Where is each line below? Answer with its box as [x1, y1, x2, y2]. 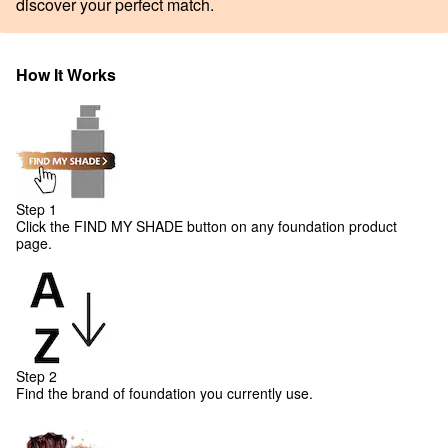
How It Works [16, 63, 116, 86]
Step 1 [16, 199, 57, 219]
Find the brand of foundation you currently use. [16, 383, 313, 403]
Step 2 [16, 366, 57, 386]
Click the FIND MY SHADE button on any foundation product [16, 216, 397, 236]
